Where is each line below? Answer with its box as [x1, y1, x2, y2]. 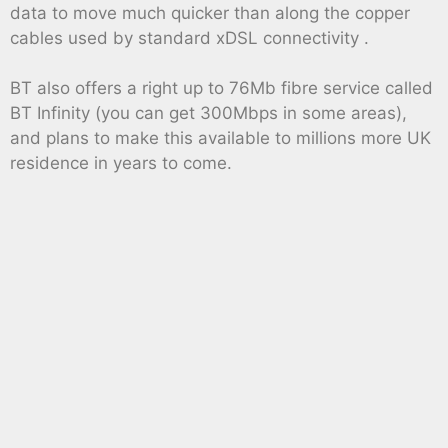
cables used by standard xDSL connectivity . [10, 27, 369, 48]
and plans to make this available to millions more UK [10, 128, 431, 149]
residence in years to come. [10, 153, 232, 174]
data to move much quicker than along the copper [10, 2, 410, 23]
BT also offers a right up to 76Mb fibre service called [10, 78, 433, 99]
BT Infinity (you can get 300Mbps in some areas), [10, 103, 407, 124]
